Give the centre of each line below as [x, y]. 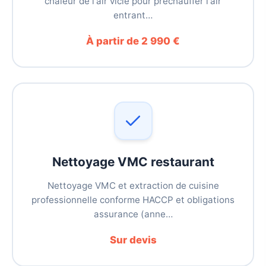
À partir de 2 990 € [133, 41]
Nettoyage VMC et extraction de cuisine [133, 186]
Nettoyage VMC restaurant [133, 162]
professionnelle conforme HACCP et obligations [133, 200]
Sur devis [133, 240]
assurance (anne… [133, 214]
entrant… [133, 15]
